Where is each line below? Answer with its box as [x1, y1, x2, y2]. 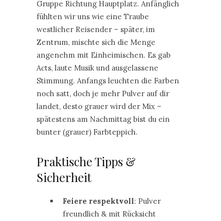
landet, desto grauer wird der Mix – [37, 102, 161, 111]
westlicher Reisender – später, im [37, 25, 155, 34]
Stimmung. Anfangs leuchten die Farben [37, 76, 179, 85]
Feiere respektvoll [62, 196, 134, 206]
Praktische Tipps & [37, 153, 136, 169]
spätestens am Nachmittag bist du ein [37, 114, 170, 124]
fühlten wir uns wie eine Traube [37, 12, 149, 21]
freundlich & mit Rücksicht [62, 209, 156, 219]
